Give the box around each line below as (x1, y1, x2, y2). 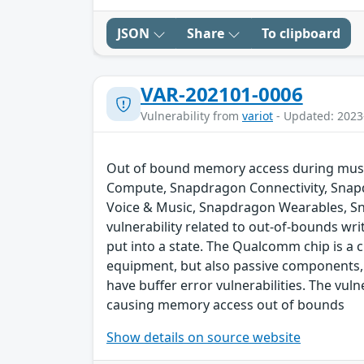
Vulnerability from (141, 108, 242, 124)
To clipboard (262, 24, 340, 43)
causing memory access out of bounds (106, 296, 344, 314)
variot (242, 108, 273, 124)
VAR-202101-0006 (141, 80, 303, 108)
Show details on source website (106, 328, 301, 347)
